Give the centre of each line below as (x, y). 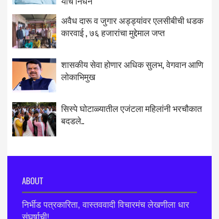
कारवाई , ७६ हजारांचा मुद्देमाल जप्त (113, 32)
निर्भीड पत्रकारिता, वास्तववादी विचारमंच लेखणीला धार (106, 204)
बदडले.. (73, 120)
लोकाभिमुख (78, 76)
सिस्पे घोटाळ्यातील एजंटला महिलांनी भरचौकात (131, 108)
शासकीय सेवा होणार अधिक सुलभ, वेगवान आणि (132, 64)
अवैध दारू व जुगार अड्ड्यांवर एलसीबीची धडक (132, 20)
